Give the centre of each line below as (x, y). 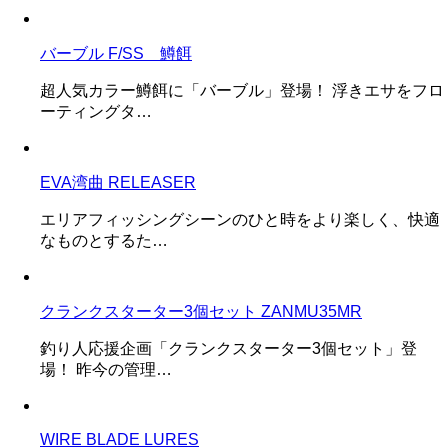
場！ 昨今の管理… (106, 369)
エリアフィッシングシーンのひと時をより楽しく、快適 (240, 219)
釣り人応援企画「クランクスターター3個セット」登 (228, 348)
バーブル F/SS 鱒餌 (116, 53)
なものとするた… (104, 240)
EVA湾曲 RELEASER (118, 182)
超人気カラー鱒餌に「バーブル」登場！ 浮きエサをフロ (242, 90)
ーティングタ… (96, 111)
